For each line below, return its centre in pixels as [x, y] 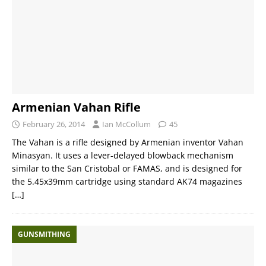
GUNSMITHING [44, 234]
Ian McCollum [126, 124]
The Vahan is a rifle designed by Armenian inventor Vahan [128, 142]
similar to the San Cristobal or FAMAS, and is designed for [127, 168]
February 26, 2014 [54, 124]
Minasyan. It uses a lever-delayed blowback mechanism [123, 155]
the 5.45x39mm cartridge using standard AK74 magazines [127, 181]
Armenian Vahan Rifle [76, 107]
